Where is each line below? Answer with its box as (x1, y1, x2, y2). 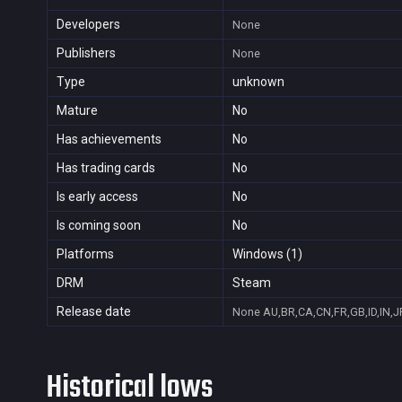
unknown (232, 74, 284, 89)
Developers (57, 17, 120, 31)
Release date (57, 304, 131, 319)
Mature (57, 103, 98, 118)
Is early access (57, 189, 138, 204)
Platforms (57, 247, 114, 261)
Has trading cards (57, 161, 155, 175)
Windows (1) (232, 247, 302, 261)
